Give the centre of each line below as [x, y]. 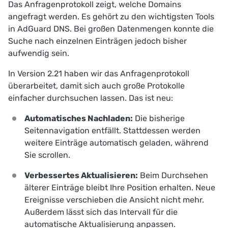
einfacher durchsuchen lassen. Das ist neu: [91, 98]
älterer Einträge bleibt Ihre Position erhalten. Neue [120, 188]
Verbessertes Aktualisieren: [81, 176]
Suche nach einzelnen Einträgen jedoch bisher [97, 41]
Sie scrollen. [47, 155]
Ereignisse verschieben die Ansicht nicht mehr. [114, 200]
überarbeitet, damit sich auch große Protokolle [96, 86]
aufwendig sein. [39, 53]
